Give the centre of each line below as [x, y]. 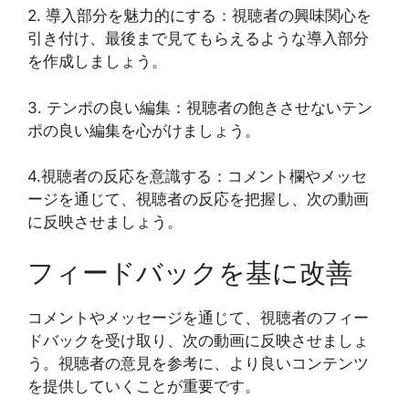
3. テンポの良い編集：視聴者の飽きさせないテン [200, 107]
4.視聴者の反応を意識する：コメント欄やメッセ [197, 177]
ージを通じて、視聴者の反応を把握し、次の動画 [198, 199]
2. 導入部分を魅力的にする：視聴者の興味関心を [199, 16]
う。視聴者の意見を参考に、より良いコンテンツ [198, 363]
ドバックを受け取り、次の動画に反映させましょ [198, 340]
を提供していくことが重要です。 [144, 386]
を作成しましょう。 [97, 62]
